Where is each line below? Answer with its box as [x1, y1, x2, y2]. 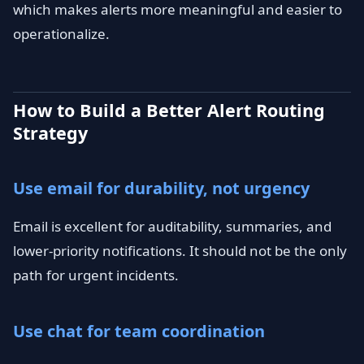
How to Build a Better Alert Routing [13, 98, 325, 122]
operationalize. [13, 24, 110, 43]
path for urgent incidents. [13, 266, 179, 284]
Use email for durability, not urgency [13, 177, 310, 199]
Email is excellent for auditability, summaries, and [13, 217, 331, 236]
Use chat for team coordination [13, 320, 265, 342]
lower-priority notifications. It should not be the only [13, 241, 347, 260]
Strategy [13, 121, 88, 145]
